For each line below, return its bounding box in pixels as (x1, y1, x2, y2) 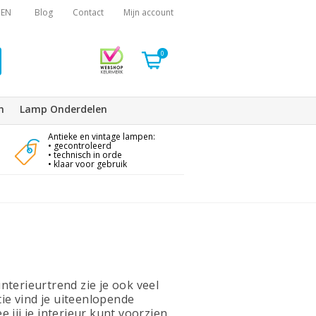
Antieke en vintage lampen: (47, 130, 155, 142)
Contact (73, 6, 104, 18)
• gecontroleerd (47, 140, 111, 152)
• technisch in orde (47, 149, 122, 161)
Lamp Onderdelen (20, 102, 107, 116)
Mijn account (123, 6, 174, 18)
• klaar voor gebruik (47, 158, 127, 170)
